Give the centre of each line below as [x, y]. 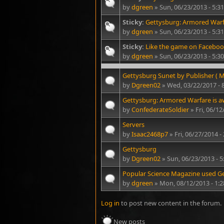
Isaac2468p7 [150, 134]
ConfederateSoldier [160, 109]
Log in [110, 203]
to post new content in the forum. [170, 203]
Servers [133, 124]
